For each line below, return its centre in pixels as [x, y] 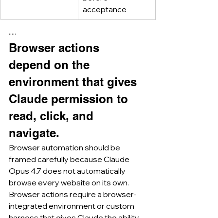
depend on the [51, 64]
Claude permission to [70, 99]
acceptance [105, 9]
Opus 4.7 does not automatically [68, 171]
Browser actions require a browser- [73, 194]
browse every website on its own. [69, 182]
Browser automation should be [65, 147]
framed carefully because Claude [70, 159]
